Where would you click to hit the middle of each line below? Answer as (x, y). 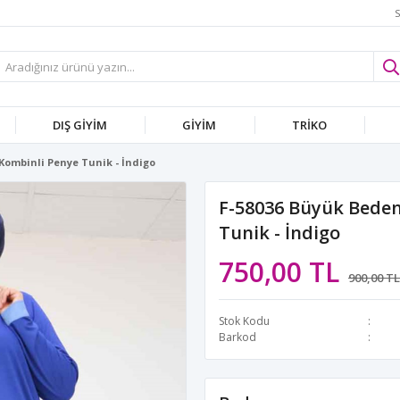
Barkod (237, 337)
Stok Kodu (244, 321)
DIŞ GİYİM (80, 125)
